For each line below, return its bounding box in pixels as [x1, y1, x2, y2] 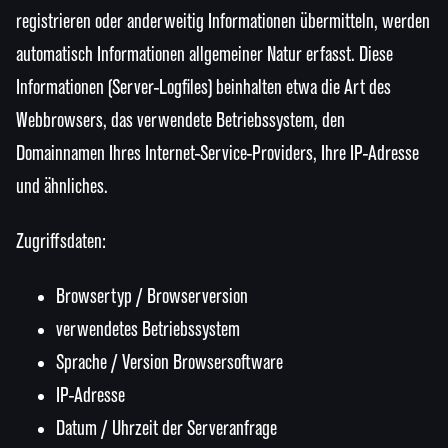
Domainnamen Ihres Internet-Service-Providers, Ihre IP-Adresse [16, 142, 419, 165]
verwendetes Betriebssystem [56, 318, 240, 341]
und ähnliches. [16, 175, 108, 198]
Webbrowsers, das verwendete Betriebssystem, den [16, 109, 345, 132]
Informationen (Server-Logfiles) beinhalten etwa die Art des [16, 76, 391, 99]
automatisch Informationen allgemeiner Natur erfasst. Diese [16, 43, 393, 66]
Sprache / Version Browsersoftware [56, 351, 283, 374]
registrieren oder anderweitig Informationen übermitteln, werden [16, 10, 430, 33]
